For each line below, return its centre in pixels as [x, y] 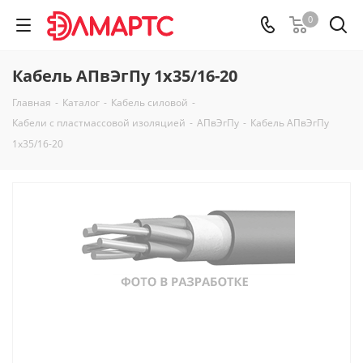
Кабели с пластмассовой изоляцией [99, 123]
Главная [32, 102]
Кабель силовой [149, 102]
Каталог [81, 102]
